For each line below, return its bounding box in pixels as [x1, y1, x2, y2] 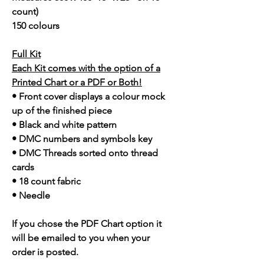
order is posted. [12, 246, 78, 258]
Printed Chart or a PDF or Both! [12, 77, 142, 88]
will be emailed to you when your [12, 232, 150, 244]
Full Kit [12, 48, 41, 60]
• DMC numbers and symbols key [12, 133, 152, 145]
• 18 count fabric [12, 176, 81, 187]
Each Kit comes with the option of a [12, 62, 160, 74]
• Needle [12, 190, 50, 202]
